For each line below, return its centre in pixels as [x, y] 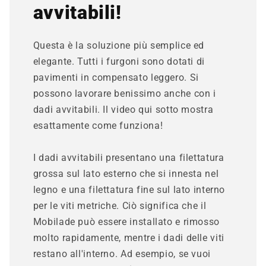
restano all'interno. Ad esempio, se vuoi [122, 254]
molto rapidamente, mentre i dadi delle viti [129, 238]
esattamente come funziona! [98, 126]
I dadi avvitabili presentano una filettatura [129, 158]
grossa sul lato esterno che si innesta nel [126, 174]
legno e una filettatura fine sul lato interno [129, 190]
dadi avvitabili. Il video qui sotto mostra [123, 110]
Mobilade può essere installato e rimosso [126, 222]
